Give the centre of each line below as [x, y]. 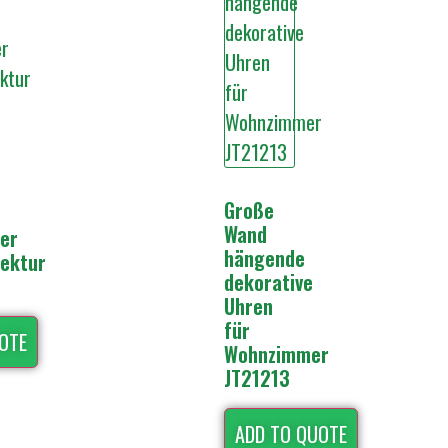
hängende [264, 258]
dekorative [268, 282]
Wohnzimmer [276, 354]
